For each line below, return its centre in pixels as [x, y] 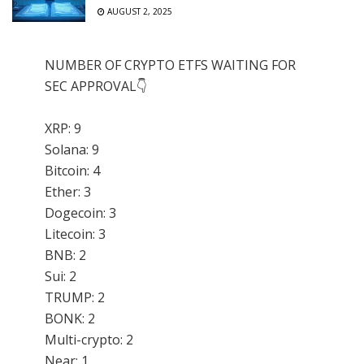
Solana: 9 [72, 149]
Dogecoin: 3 [80, 212]
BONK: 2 [70, 318]
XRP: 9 [63, 128]
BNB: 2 [65, 255]
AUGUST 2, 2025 [139, 11]
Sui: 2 [61, 276]
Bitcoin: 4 [72, 170]
